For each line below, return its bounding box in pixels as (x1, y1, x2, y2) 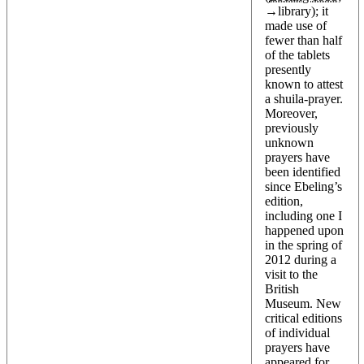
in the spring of (265, 237, 342, 252)
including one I (265, 208, 342, 223)
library (278, 3, 311, 18)
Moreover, (265, 106, 318, 120)
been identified (265, 164, 340, 179)
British (265, 281, 299, 296)
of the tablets (265, 47, 330, 62)
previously (265, 120, 318, 135)
